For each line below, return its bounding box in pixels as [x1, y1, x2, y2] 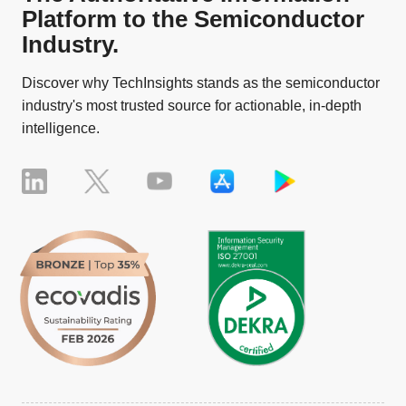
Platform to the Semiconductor [22, 5, 364, 33]
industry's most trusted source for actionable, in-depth [22, 97, 362, 113]
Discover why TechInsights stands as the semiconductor [22, 74, 380, 91]
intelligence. [22, 120, 100, 136]
